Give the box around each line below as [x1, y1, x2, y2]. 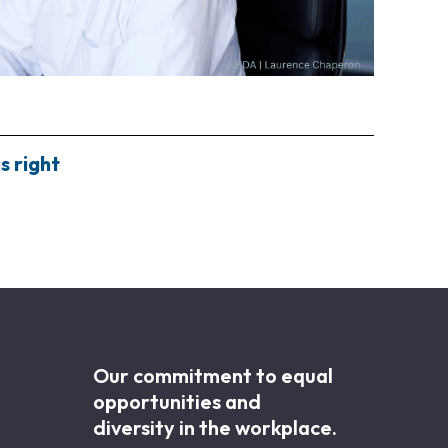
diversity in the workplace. [93, 415, 337, 441]
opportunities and [93, 389, 261, 415]
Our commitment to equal [93, 363, 333, 389]
